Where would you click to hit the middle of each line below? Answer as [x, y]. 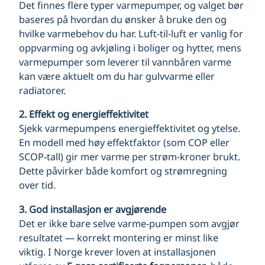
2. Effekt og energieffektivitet [84, 114]
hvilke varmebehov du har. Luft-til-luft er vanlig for [131, 34]
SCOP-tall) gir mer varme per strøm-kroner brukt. [130, 157]
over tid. [37, 185]
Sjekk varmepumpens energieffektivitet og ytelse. [130, 129]
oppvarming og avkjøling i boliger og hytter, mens [130, 48]
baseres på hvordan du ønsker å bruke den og [123, 20]
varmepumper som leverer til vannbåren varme [125, 62]
